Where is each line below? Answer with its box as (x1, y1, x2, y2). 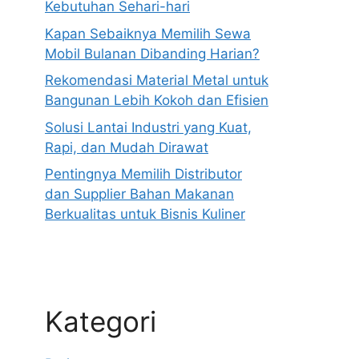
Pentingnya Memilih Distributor (45, 166, 242, 182)
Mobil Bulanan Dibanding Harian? (45, 45, 260, 62)
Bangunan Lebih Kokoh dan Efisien (45, 92, 268, 108)
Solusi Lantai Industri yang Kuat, (45, 119, 252, 135)
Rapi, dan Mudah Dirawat (45, 139, 208, 155)
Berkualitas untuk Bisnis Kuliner (45, 206, 245, 222)
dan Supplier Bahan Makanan (45, 186, 234, 202)
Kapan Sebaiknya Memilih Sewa (45, 25, 251, 42)
